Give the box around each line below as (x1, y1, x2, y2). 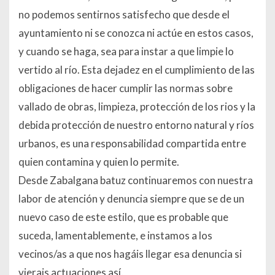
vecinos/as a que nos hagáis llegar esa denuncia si (18, 247, 242, 261)
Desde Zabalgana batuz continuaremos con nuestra (18, 174, 253, 187)
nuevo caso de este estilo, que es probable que (18, 211, 228, 224)
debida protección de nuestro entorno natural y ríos (18, 118, 254, 132)
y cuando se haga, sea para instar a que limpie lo (18, 45, 234, 58)
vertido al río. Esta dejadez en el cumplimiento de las (18, 63, 255, 77)
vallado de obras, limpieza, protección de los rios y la (18, 100, 255, 114)
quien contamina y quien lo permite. (18, 155, 179, 169)
